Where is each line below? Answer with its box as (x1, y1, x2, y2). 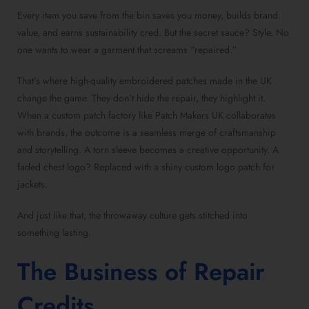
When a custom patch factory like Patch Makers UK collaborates (17, 108, 276, 123)
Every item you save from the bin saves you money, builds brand (17, 8, 278, 23)
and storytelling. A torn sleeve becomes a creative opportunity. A (17, 143, 279, 157)
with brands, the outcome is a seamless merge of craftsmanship (17, 126, 276, 140)
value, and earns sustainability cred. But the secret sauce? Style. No (17, 26, 289, 40)
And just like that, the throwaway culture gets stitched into (17, 208, 248, 223)
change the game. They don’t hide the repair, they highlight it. (17, 91, 266, 106)
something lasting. (17, 226, 91, 240)
